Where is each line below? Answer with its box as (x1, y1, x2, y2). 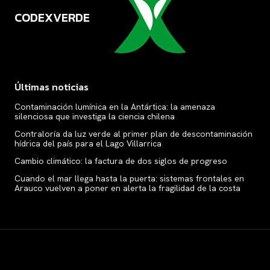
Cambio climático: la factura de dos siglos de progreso (14, 155, 227, 167)
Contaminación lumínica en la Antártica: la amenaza (14, 101, 215, 113)
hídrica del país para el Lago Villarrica (14, 138, 162, 149)
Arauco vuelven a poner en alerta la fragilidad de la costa (14, 183, 243, 194)
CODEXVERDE (14, 8, 90, 27)
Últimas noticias (14, 80, 89, 95)
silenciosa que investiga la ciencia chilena (14, 111, 175, 122)
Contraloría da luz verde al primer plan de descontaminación (14, 128, 253, 140)
